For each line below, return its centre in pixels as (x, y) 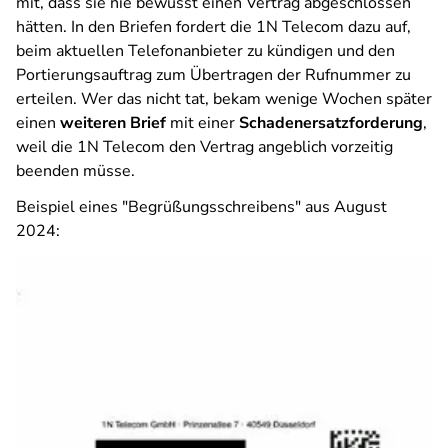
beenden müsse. (75, 171)
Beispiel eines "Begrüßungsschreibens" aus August (201, 207)
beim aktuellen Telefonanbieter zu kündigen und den (205, 51)
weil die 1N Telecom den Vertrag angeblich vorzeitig (204, 147)
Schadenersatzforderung (331, 123)
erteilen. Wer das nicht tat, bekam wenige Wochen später (224, 99)
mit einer (202, 123)
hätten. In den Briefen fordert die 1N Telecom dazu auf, (213, 27)
